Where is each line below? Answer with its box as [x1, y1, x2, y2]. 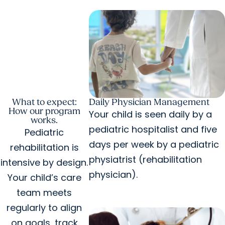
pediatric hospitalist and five [88, 123, 217, 136]
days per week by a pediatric [88, 138, 219, 151]
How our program [8, 106, 80, 117]
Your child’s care [7, 171, 81, 184]
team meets [17, 186, 72, 199]
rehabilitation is [10, 141, 79, 154]
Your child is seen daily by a [88, 108, 212, 121]
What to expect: [12, 97, 77, 108]
